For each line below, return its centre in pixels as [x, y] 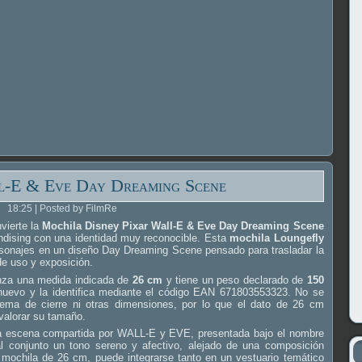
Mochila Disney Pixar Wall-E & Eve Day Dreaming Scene [183, 226]
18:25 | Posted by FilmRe [62, 208]
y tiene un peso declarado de [235, 280]
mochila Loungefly [277, 238]
